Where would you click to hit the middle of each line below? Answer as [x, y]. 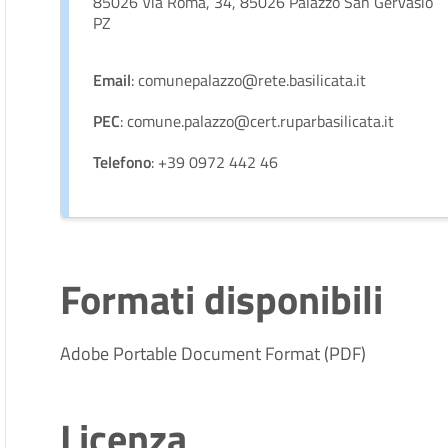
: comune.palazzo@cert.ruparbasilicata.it [257, 121]
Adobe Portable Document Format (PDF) [213, 353]
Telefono [122, 162]
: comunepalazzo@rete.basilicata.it [249, 80]
